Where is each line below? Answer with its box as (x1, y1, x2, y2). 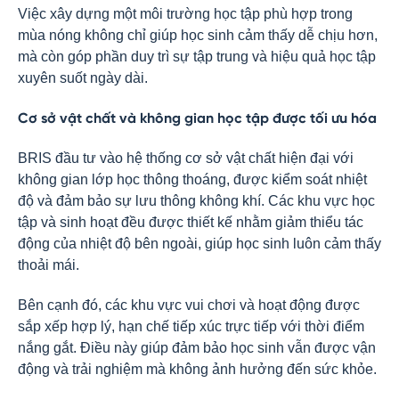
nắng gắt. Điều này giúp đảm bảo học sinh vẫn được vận (18, 340, 376, 355)
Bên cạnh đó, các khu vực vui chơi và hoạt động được (18, 297, 360, 313)
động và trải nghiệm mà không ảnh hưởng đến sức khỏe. (18, 362, 377, 377)
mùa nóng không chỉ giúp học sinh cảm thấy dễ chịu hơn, (18, 28, 378, 43)
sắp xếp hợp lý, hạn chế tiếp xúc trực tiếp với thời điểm (18, 319, 364, 334)
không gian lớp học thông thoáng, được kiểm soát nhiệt (18, 172, 367, 187)
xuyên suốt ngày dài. (18, 70, 148, 85)
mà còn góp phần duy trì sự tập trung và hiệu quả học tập (18, 49, 376, 64)
